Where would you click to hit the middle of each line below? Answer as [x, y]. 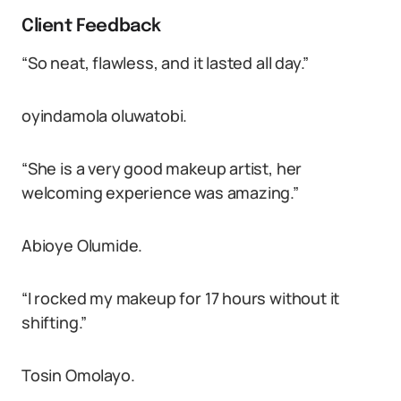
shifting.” [55, 322]
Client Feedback [91, 26]
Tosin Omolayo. [78, 375]
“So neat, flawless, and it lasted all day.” [166, 63]
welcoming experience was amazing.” [160, 192]
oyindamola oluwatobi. [105, 115]
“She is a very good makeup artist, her [162, 168]
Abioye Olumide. [82, 245]
